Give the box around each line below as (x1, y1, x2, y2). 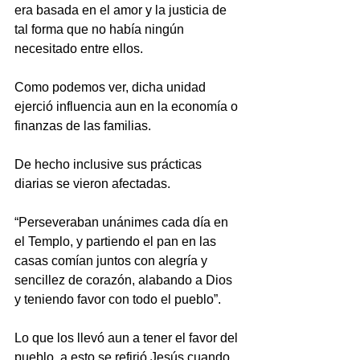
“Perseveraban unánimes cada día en (14, 215, 231, 229)
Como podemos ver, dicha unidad (14, 80, 209, 94)
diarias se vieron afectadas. (14, 177, 170, 190)
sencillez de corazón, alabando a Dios (14, 273, 235, 287)
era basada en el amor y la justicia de (14, 3, 230, 17)
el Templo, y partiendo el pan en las (14, 235, 219, 248)
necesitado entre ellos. (14, 42, 143, 55)
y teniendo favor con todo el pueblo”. (14, 292, 221, 306)
